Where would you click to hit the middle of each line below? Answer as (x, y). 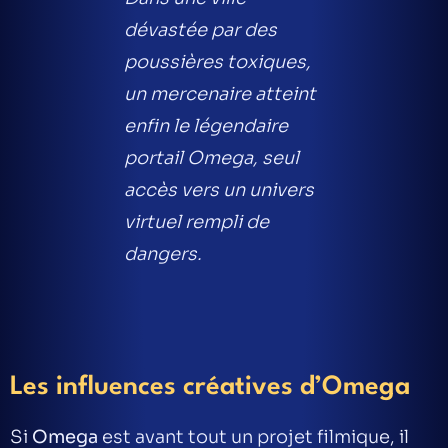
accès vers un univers (219, 190)
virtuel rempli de (196, 222)
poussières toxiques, (217, 62)
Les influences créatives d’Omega (210, 387)
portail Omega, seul (211, 158)
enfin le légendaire (206, 126)
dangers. (163, 254)
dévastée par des (200, 30)
